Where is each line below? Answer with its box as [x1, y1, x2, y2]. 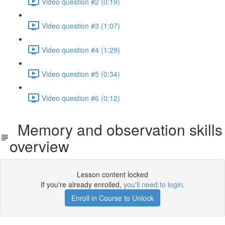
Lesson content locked [77, 169, 148, 179]
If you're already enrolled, [40, 179, 124, 189]
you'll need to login [123, 179, 183, 189]
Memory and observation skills [9, 119, 222, 140]
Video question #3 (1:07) [42, 20, 120, 31]
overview [9, 135, 69, 157]
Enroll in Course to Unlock [71, 193, 154, 203]
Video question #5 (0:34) [42, 68, 120, 79]
